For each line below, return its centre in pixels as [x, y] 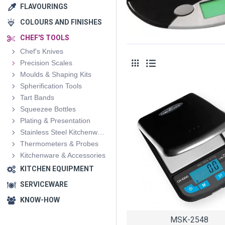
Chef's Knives [42, 51]
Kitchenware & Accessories [63, 155]
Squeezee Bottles [48, 109]
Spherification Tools [51, 86]
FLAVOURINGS [44, 7]
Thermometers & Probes [59, 144]
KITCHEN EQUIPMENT [57, 169]
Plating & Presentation [55, 121]
